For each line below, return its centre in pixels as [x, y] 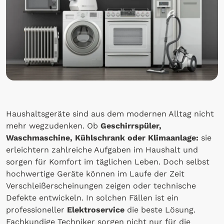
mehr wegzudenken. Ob [53, 125]
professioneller [36, 209]
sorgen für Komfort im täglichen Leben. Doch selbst [108, 161]
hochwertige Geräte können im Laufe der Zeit [95, 173]
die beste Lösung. [160, 209]
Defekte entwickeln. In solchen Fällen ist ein [92, 197]
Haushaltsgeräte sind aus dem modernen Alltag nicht [110, 113]
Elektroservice [96, 209]
